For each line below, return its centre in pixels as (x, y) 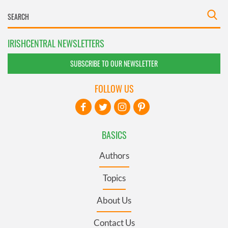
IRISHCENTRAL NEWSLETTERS (56, 43)
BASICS (114, 135)
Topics (114, 178)
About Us (114, 200)
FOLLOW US (114, 88)
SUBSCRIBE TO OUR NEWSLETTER (114, 63)
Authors (114, 155)
